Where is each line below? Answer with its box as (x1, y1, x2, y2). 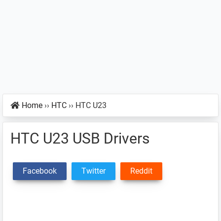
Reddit (130, 166, 152, 176)
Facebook (23, 166, 57, 176)
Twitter (81, 166, 106, 176)
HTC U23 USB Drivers (10, 130, 149, 147)
